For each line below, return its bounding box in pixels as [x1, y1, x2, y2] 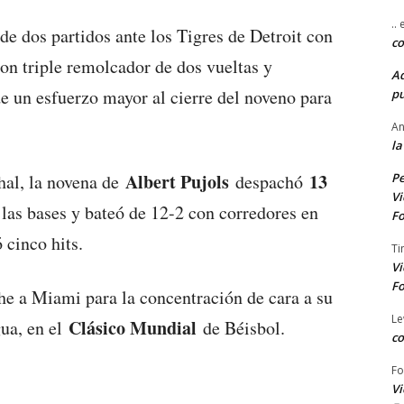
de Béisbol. [197, 316, 285, 341]
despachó [229, 170, 309, 195]
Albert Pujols [125, 169, 229, 196]
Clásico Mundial [69, 315, 197, 342]
